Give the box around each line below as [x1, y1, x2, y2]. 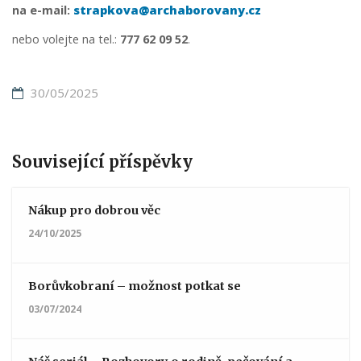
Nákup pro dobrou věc [28, 203, 160, 218]
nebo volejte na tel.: [12, 31, 120, 47]
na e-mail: [12, 2, 70, 18]
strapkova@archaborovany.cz [73, 2, 261, 18]
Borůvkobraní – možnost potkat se [28, 279, 241, 293]
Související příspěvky [12, 151, 193, 172]
